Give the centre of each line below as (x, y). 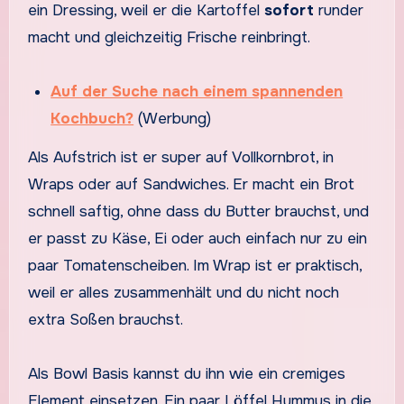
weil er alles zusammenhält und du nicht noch (183, 292)
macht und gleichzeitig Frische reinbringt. (169, 38)
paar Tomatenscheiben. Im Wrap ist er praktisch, (194, 265)
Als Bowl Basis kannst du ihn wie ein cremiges (186, 373)
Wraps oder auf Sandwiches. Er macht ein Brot (191, 184)
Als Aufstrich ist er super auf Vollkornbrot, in (180, 157)
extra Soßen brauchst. (105, 319)
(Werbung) (173, 119)
